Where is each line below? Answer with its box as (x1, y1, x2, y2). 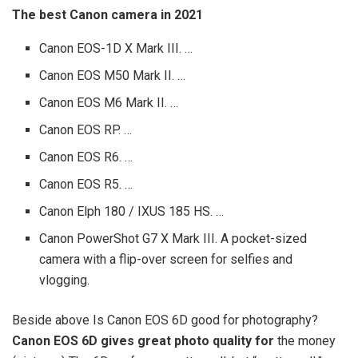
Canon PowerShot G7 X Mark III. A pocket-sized (39, 230, 308, 246)
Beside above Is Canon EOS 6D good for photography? (12, 312, 318, 328)
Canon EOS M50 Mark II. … (39, 67, 186, 83)
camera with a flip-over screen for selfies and (39, 251, 293, 267)
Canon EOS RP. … (39, 121, 133, 137)
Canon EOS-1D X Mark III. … (39, 40, 193, 56)
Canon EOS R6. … (39, 149, 133, 165)
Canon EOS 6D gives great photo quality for (12, 332, 274, 348)
